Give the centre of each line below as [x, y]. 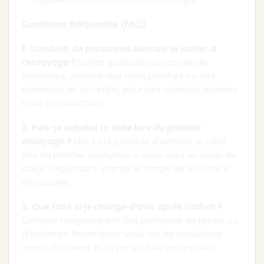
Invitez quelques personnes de [141, 63]
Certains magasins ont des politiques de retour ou [130, 220]
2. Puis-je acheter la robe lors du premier [111, 128]
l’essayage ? [48, 63]
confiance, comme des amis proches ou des [118, 76]
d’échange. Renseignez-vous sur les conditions [122, 234]
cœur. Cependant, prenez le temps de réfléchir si [126, 168]
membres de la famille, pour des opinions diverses [129, 90]
